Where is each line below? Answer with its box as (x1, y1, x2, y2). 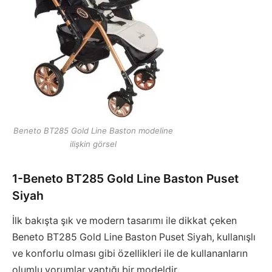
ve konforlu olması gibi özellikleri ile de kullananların (12, 248, 248, 260)
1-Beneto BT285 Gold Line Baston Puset (12, 171, 239, 186)
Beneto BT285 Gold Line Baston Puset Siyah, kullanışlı (12, 231, 256, 243)
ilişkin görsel (70, 139, 117, 149)
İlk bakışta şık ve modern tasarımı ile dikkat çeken (12, 215, 237, 227)
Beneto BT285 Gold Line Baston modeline (13, 126, 174, 136)
